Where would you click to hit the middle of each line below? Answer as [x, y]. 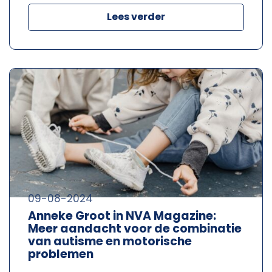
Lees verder [136, 16]
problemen [61, 254]
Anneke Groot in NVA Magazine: [122, 216]
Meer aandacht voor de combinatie [135, 228]
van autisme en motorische [110, 241]
